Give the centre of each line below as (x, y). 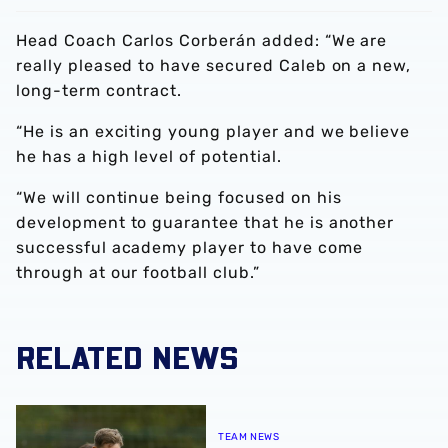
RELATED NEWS (127, 357)
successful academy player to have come (189, 248)
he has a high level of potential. (149, 157)
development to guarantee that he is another (205, 223)
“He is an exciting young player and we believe (213, 132)
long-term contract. (102, 91)
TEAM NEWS (249, 437)
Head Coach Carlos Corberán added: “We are (202, 41)
